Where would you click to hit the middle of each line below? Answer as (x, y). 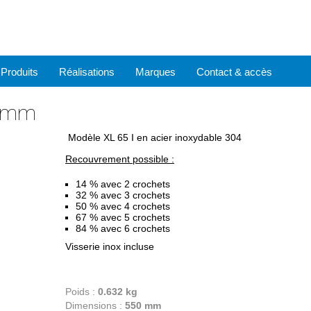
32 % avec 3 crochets (123, 195)
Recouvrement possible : (120, 159)
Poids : (82, 292)
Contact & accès (234, 72)
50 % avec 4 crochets (123, 206)
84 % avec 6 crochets (123, 228)
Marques (155, 72)
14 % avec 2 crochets (123, 184)
